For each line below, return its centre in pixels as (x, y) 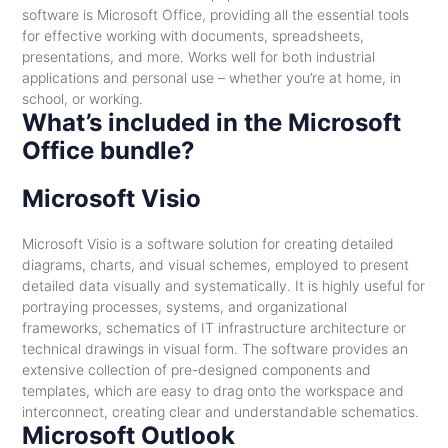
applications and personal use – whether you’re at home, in (211, 77)
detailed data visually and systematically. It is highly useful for (223, 285)
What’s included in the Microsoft (211, 122)
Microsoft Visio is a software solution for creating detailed (207, 243)
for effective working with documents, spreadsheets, (192, 35)
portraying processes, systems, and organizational (184, 306)
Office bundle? (108, 150)
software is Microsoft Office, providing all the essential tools (215, 14)
